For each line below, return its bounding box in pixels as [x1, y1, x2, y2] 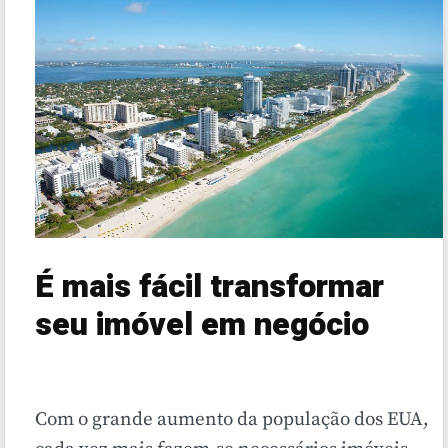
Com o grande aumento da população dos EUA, [35, 408, 429, 432]
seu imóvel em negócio [35, 301, 377, 349]
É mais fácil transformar [35, 263, 384, 311]
